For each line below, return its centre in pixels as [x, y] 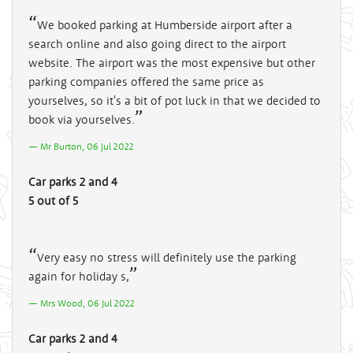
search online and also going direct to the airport [157, 43]
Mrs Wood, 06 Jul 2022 [87, 303]
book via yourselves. [82, 119]
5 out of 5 [53, 200]
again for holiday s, [79, 276]
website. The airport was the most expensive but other [172, 62]
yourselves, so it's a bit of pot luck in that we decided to [175, 100]
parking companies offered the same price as [146, 81]
